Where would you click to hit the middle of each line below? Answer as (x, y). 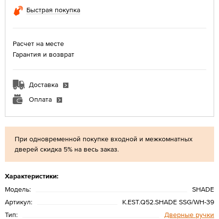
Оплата (40, 99)
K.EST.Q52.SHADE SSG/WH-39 (168, 202)
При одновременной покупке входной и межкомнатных (104, 139)
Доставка (44, 84)
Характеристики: (32, 176)
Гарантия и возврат (44, 54)
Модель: (18, 189)
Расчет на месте (38, 43)
